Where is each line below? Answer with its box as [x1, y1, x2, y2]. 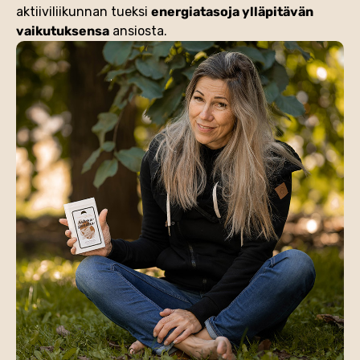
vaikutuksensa [16, 22, 109, 39]
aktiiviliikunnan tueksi [16, 3, 151, 19]
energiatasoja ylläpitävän [151, 3, 313, 19]
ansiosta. [109, 22, 167, 39]
